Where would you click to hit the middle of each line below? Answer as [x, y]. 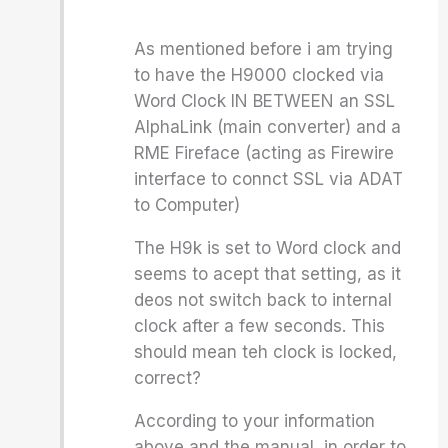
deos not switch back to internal [263, 300]
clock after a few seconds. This [260, 326]
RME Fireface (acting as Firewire [264, 153]
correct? [168, 378]
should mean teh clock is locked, [266, 352]
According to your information [255, 421]
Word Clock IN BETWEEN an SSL [265, 101]
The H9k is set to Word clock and [268, 248]
